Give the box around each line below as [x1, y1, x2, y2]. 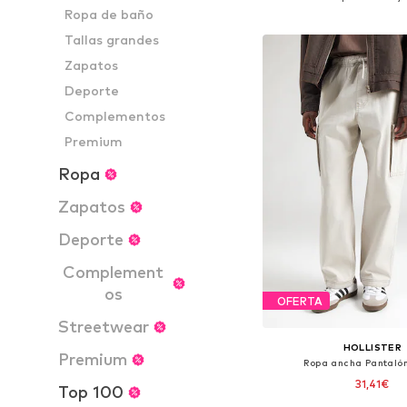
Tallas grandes [65, 32, 160, 47]
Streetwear [58, 317, 149, 336]
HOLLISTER [342, 342, 402, 353]
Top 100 [58, 382, 124, 402]
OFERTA [276, 293, 323, 308]
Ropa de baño [65, 6, 154, 22]
